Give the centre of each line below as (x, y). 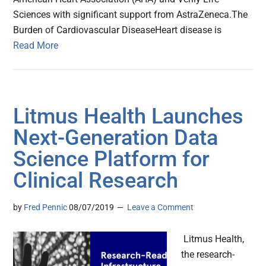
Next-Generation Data (116, 138)
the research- (208, 255)
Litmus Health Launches (129, 117)
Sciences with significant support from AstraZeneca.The (131, 15)
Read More (36, 46)
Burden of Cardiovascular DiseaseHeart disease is (118, 30)
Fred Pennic (46, 208)
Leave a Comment (161, 208)
